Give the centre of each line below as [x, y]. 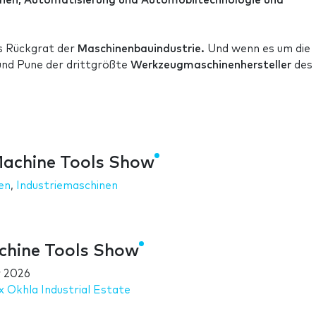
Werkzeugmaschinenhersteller [211, 65]
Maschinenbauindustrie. [141, 49]
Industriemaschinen [67, 186]
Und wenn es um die [257, 49]
